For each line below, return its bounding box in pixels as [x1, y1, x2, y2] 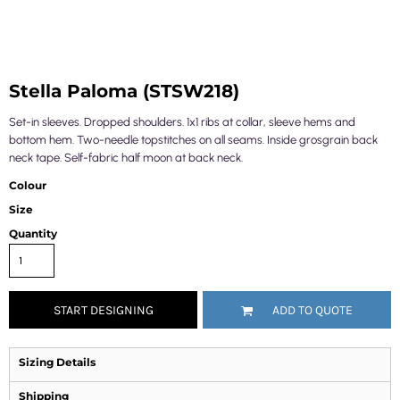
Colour [9, 179, 46, 192]
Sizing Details [19, 355, 96, 369]
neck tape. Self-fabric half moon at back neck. [9, 151, 243, 164]
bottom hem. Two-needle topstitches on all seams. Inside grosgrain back [9, 133, 378, 146]
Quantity [9, 227, 57, 240]
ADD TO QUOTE [272, 303, 353, 319]
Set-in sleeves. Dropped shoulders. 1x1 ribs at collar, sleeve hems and [9, 115, 355, 129]
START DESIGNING [53, 303, 154, 319]
